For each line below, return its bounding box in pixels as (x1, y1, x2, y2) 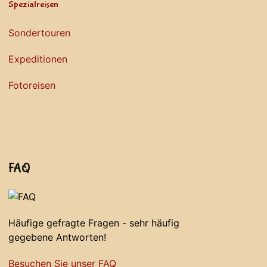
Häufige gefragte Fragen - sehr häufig (8, 217, 179, 229)
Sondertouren (8, 26, 70, 39)
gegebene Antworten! (8, 231, 106, 244)
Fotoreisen (8, 79, 55, 91)
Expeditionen (8, 52, 67, 65)
